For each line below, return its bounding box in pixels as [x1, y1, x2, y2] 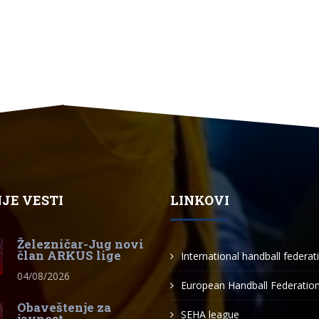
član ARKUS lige [17, 247, 121, 263]
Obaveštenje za [17, 299, 111, 315]
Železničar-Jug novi [17, 236, 144, 252]
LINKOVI [170, 192, 229, 209]
